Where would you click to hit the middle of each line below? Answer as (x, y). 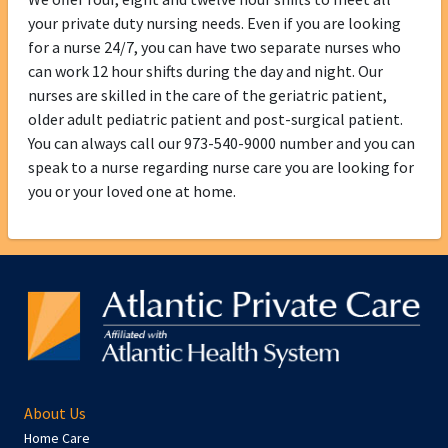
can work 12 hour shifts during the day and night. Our (205, 71)
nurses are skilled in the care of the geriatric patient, (207, 95)
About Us (55, 413)
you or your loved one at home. (131, 191)
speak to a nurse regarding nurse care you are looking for (220, 167)
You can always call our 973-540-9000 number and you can (221, 143)
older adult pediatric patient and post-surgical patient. (215, 119)
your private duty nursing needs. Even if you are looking (214, 23)
